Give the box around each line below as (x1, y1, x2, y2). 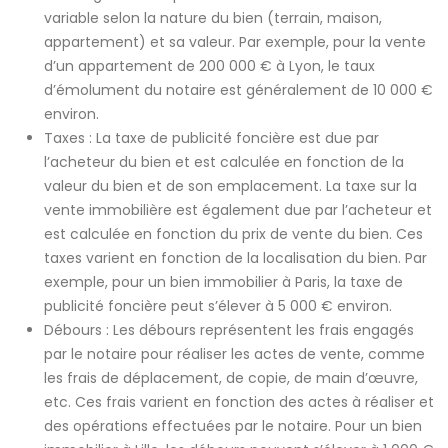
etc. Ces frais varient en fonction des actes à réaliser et (44, 392, 434, 413)
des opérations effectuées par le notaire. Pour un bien (44, 416, 422, 437)
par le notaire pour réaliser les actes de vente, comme (44, 344, 425, 365)
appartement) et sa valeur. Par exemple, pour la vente (44, 32, 426, 53)
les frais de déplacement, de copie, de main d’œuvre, (44, 368, 418, 389)
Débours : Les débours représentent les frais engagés (44, 320, 414, 341)
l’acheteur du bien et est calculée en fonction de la (44, 152, 404, 173)
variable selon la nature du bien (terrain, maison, (44, 8, 382, 29)
